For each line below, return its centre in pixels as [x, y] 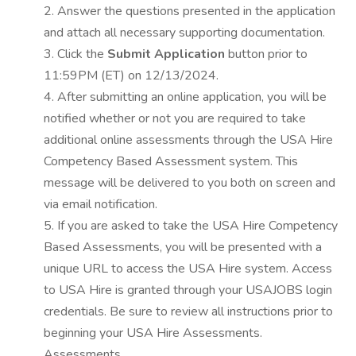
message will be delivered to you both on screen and [190, 183]
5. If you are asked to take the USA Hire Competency [191, 226]
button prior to [268, 54]
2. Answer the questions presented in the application [190, 11]
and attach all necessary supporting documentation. [184, 33]
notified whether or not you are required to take [175, 118]
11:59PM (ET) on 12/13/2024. [131, 75]
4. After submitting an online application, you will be [185, 97]
